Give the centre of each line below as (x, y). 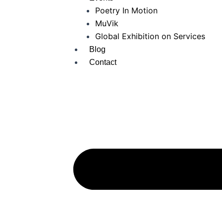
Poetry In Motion (126, 10)
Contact (103, 62)
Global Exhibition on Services (151, 36)
